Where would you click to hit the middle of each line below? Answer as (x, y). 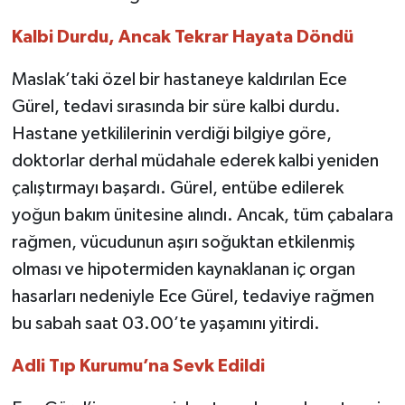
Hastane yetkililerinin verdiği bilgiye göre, (171, 134)
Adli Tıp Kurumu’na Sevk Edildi (138, 367)
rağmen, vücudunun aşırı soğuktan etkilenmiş (183, 243)
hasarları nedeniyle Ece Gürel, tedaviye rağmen (193, 297)
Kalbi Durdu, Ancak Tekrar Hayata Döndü (182, 38)
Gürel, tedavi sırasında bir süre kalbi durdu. (176, 107)
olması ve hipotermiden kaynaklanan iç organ (183, 270)
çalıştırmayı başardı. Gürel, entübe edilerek (177, 188)
